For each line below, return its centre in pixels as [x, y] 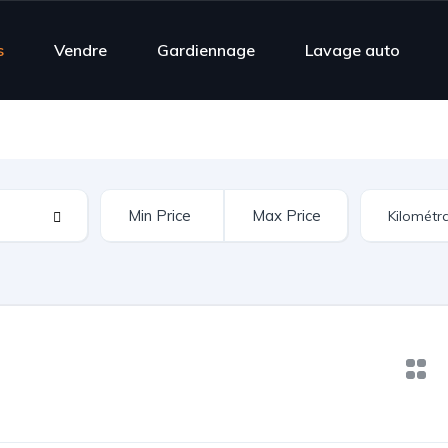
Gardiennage [206, 49]
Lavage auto [352, 49]
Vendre [80, 49]
